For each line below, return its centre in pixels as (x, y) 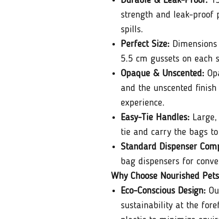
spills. (132, 30)
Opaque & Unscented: (163, 74)
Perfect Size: (145, 44)
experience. (143, 103)
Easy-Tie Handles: (155, 118)
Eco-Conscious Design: (163, 191)
